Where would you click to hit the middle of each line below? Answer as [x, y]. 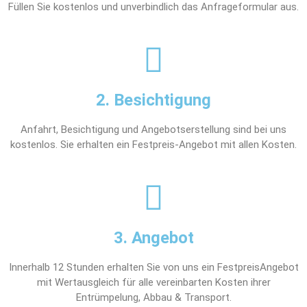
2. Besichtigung [153, 100]
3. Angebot [153, 238]
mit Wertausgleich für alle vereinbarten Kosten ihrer [153, 282]
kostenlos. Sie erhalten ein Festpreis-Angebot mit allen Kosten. [153, 145]
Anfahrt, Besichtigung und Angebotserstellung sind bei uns [153, 130]
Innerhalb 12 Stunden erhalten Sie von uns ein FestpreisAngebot [153, 267]
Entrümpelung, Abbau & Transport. [153, 297]
